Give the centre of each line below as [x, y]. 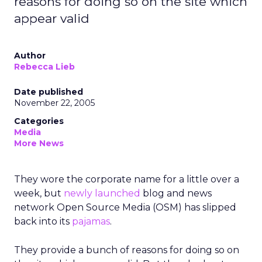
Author [30, 56]
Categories [39, 121]
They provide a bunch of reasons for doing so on [127, 250]
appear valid [52, 18]
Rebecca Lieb [44, 67]
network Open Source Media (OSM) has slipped [125, 207]
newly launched [102, 193]
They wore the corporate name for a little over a [127, 179]
